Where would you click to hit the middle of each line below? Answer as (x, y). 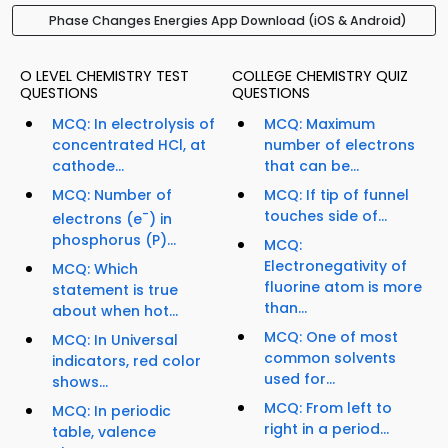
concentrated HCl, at (129, 145)
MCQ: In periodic (111, 410)
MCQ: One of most (331, 337)
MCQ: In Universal (115, 339)
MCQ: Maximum (319, 124)
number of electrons (339, 145)
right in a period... (326, 429)
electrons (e (97, 218)
